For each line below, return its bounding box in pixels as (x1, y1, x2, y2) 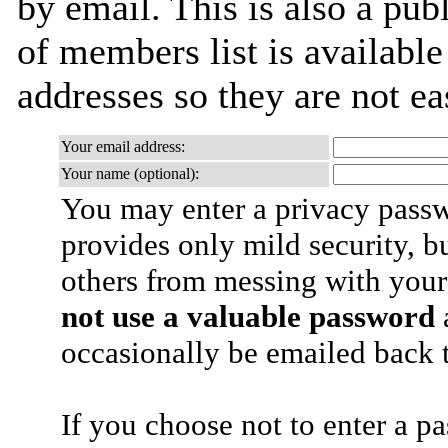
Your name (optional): (61, 165, 199, 182)
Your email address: (61, 138, 185, 155)
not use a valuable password (61, 299, 435, 334)
